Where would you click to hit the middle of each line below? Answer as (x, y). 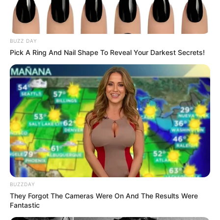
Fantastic (25, 205)
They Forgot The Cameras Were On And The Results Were (104, 195)
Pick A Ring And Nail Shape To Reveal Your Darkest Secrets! (107, 53)
